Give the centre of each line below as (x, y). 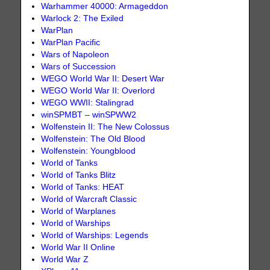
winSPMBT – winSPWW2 (89, 115)
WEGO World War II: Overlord (98, 91)
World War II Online (78, 248)
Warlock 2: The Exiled (83, 19)
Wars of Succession (79, 67)
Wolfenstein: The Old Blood (93, 139)
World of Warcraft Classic (89, 199)
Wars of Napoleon (75, 55)
